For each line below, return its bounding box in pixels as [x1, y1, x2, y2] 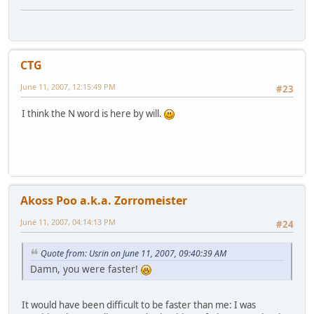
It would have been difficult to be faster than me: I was [22, 299, 256, 312]
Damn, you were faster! [30, 262, 141, 276]
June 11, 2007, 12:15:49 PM [20, 81, 116, 93]
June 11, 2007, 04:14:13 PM [20, 217, 116, 228]
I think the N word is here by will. [22, 107, 164, 120]
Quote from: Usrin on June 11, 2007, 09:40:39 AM [41, 247, 226, 259]
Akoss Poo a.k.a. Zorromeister [20, 193, 187, 209]
